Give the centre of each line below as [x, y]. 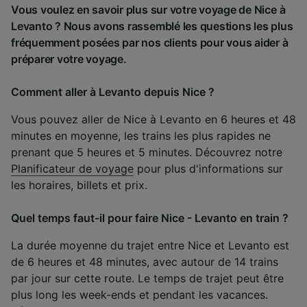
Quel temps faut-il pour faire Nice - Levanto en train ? [150, 218]
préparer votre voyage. [69, 59]
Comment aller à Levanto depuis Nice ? [113, 91]
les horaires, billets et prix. [79, 185]
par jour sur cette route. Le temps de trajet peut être [147, 278]
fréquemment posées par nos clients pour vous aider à [150, 42]
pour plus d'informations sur [208, 168]
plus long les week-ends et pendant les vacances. [139, 294]
